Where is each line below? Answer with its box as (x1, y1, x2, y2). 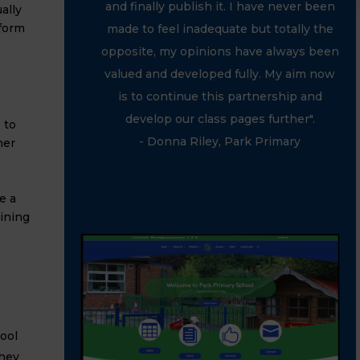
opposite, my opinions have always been (100, 44, 339, 59)
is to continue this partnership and (117, 89, 322, 104)
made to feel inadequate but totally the (106, 22, 333, 36)
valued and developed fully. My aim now (104, 67, 336, 81)
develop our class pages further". (125, 112, 315, 126)
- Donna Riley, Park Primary (139, 134, 301, 149)
